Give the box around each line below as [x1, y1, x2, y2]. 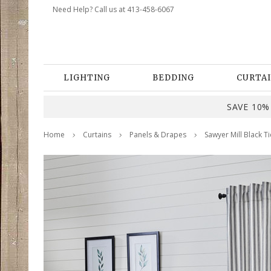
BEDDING [152, 73, 194, 83]
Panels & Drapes [129, 129, 186, 140]
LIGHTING [64, 73, 110, 83]
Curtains [83, 129, 111, 140]
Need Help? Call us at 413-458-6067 [53, 4, 174, 15]
